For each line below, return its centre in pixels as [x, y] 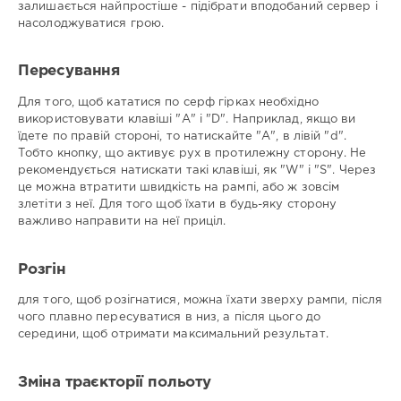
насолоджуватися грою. [91, 23]
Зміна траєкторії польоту [115, 382]
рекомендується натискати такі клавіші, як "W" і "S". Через [197, 170]
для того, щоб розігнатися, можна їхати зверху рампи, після [200, 301]
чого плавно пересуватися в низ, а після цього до [169, 318]
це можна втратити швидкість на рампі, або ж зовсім [179, 187]
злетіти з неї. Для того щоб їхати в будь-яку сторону [178, 204]
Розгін [42, 269]
